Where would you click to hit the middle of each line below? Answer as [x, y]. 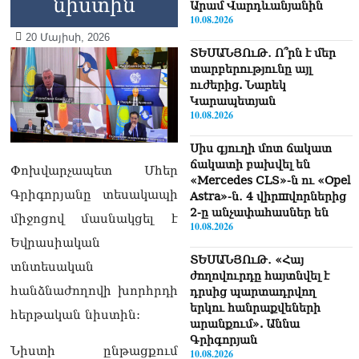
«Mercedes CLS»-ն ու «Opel [270, 180]
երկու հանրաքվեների [255, 307]
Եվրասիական [55, 242]
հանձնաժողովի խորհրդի [94, 290]
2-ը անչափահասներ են [259, 212]
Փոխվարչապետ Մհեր [94, 170]
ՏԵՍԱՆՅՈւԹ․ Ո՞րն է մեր [262, 52]
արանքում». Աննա [244, 323]
